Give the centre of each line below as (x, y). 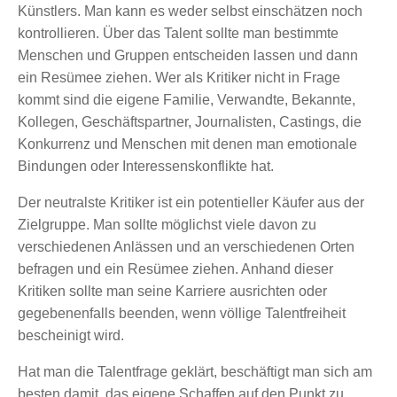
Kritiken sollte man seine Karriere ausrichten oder (172, 291)
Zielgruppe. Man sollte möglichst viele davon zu (167, 224)
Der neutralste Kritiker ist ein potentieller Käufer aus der (191, 202)
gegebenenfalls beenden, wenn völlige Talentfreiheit (182, 313)
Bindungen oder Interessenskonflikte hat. (146, 166)
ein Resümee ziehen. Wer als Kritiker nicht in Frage (179, 77)
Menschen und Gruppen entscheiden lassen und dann (188, 55)
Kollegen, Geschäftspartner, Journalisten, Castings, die (190, 121)
